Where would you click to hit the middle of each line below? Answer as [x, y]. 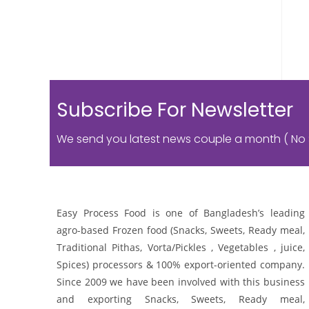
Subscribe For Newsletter [175, 110]
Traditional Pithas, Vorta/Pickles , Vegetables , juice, [181, 247]
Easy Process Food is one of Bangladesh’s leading [181, 212]
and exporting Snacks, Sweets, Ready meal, [181, 299]
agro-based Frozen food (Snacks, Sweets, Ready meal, [181, 230]
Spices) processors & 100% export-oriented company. [181, 264]
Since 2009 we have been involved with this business [181, 281]
